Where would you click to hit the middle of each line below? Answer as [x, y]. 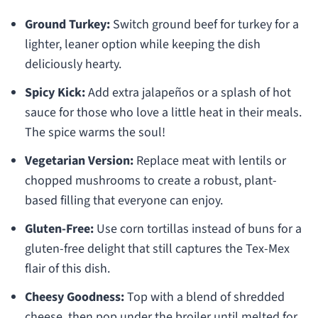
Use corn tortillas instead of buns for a [197, 229]
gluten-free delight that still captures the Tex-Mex [157, 249]
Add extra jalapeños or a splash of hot [188, 93]
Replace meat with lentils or [209, 161]
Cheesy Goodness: [74, 297]
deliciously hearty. [73, 65]
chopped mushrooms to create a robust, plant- [150, 181]
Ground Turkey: [67, 25]
